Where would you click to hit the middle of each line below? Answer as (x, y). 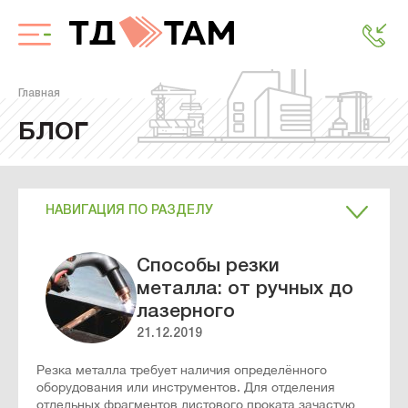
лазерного (186, 312)
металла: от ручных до (245, 289)
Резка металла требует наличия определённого (182, 370)
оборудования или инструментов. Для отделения (186, 387)
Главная (39, 93)
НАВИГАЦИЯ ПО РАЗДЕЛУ (129, 211)
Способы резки (208, 266)
